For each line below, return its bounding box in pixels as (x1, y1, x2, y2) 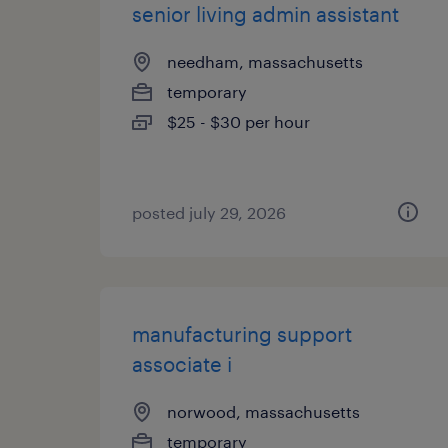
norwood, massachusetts (167, 402, 360, 421)
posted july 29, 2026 (132, 203, 286, 222)
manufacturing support (132, 322, 352, 346)
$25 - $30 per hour (167, 112, 310, 131)
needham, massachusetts (167, 52, 363, 71)
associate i (132, 352, 232, 376)
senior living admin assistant (132, 2, 399, 26)
